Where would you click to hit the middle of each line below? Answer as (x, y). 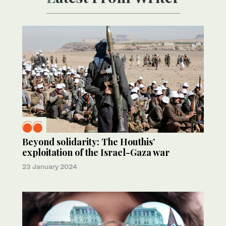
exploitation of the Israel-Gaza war (96, 152)
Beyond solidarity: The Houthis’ (89, 142)
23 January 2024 (50, 166)
